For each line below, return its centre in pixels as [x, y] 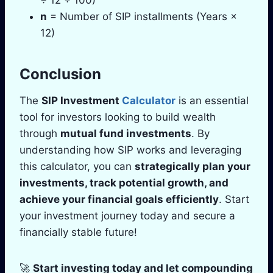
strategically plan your [193, 166]
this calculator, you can [77, 166]
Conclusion [60, 74]
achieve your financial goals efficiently [119, 199]
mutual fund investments [126, 133]
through [40, 133]
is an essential [212, 100]
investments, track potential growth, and [124, 183]
